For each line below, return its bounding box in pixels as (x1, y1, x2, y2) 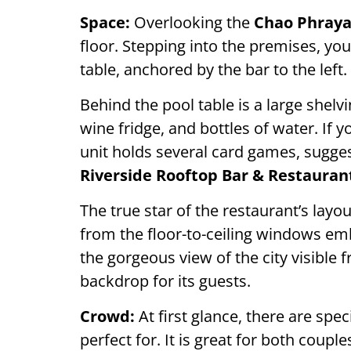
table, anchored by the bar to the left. (80, 59, 347, 80)
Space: (80, 12, 130, 33)
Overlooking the (130, 12, 254, 33)
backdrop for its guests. (80, 270, 251, 291)
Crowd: (80, 306, 135, 327)
